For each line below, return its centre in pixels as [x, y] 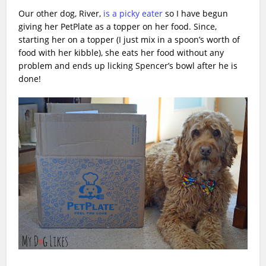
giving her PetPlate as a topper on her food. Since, [118, 27]
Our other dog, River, [61, 14]
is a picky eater [133, 14]
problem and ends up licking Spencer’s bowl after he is [128, 66]
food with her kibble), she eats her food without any [121, 53]
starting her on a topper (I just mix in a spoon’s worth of [129, 40]
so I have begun [196, 14]
